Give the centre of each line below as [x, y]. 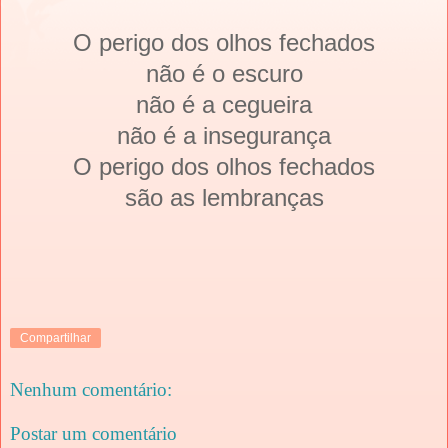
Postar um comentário [93, 433]
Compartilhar [55, 337]
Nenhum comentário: [91, 390]
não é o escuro [224, 73]
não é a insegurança [224, 135]
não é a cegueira [224, 104]
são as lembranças [224, 197]
